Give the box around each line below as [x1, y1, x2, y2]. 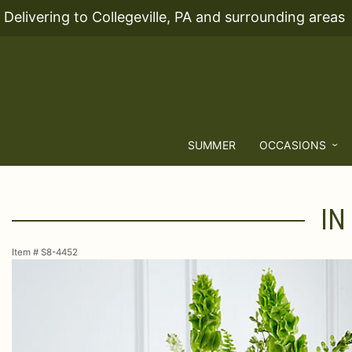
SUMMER [188, 138, 236, 152]
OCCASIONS [258, 138, 327, 152]
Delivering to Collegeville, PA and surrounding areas [4, 9, 345, 25]
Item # [12, 247, 41, 258]
